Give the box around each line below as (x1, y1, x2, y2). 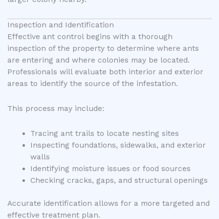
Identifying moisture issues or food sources (30, 164, 191, 174)
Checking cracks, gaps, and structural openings (30, 176, 208, 185)
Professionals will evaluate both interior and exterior (7, 67, 203, 76)
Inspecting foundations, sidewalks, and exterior (30, 141, 206, 150)
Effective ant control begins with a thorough (7, 32, 173, 41)
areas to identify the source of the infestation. (7, 79, 178, 88)
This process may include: (7, 104, 104, 113)
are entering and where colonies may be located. (7, 55, 190, 65)
